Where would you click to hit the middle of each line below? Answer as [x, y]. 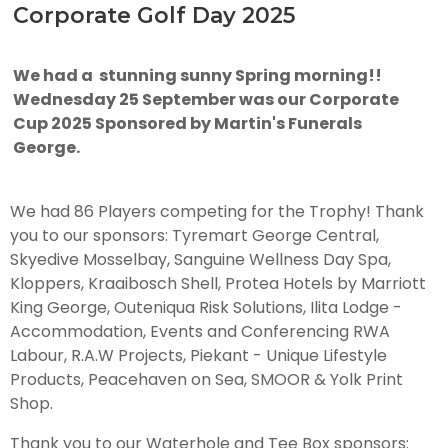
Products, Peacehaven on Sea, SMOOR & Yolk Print [206, 379]
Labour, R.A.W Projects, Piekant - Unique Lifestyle [198, 355]
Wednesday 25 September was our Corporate [206, 99]
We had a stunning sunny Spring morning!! [197, 75]
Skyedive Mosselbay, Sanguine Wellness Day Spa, [200, 259]
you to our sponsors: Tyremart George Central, [194, 235]
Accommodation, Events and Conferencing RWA [200, 331]
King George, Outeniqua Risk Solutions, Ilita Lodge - [206, 307]
